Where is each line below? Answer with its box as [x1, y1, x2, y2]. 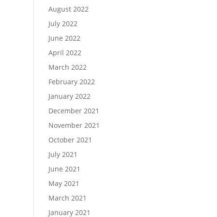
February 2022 [48, 77, 95, 86]
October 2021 [48, 135, 92, 144]
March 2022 [48, 62, 87, 72]
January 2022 [48, 91, 91, 101]
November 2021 [48, 120, 100, 130]
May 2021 [48, 178, 79, 188]
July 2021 [48, 149, 77, 159]
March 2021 [48, 193, 87, 202]
